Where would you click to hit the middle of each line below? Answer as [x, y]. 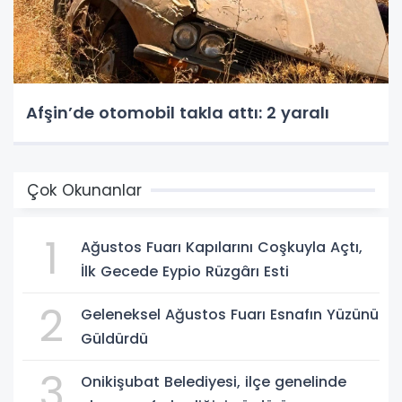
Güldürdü [114, 338]
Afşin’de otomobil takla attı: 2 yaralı [178, 112]
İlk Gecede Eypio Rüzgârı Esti [185, 271]
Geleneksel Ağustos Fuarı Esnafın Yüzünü [230, 314]
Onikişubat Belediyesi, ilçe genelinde [214, 381]
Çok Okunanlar [84, 190]
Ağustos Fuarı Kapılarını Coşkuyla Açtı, [222, 247]
